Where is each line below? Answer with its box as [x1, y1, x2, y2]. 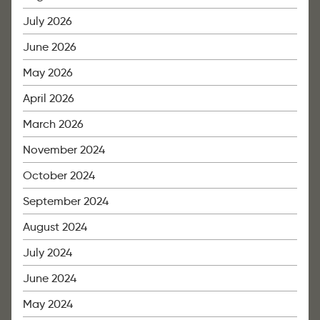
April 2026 [23, 91, 74, 106]
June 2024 [23, 271, 76, 286]
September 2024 [23, 194, 109, 209]
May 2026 [23, 66, 73, 80]
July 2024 [23, 246, 72, 260]
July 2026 [23, 14, 72, 29]
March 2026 [23, 117, 84, 131]
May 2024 [23, 297, 73, 311]
